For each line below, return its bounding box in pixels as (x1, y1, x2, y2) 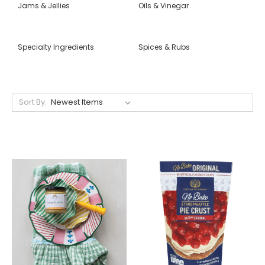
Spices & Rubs (138, 41, 190, 52)
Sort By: (18, 96, 47, 108)
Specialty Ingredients (18, 41, 94, 52)
